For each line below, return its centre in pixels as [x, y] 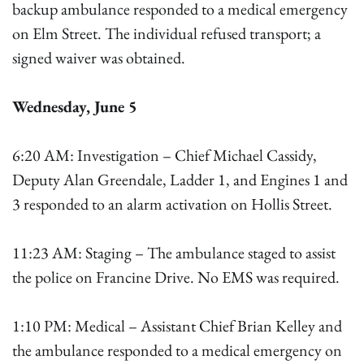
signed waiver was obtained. [99, 58]
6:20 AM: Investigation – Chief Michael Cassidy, [165, 155]
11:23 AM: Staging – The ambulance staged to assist [174, 253]
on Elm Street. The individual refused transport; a [167, 33]
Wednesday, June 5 [75, 106]
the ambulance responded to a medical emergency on [177, 350]
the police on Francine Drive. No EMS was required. [176, 277]
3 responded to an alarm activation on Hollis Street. [172, 204]
